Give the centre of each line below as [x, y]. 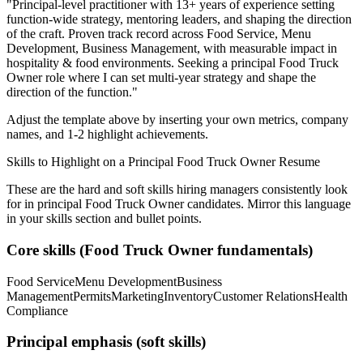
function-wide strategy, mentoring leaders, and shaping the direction [179, 19]
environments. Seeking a [165, 63]
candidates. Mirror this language [267, 204]
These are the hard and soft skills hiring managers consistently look [177, 190]
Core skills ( [45, 250]
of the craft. [36, 34]
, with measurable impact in [267, 49]
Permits [92, 296]
